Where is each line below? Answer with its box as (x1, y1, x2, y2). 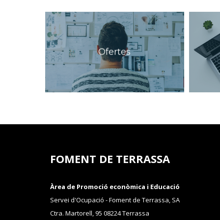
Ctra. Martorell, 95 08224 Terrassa (50, 209, 149, 218)
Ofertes (98, 46, 131, 57)
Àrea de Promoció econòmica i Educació (50, 182, 180, 192)
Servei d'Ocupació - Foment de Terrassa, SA (50, 195, 180, 205)
